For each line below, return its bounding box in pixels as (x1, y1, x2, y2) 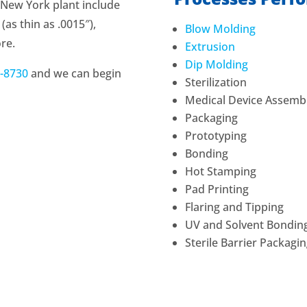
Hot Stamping (184, 164, 259, 180)
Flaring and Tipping (184, 199, 284, 215)
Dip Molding (184, 57, 248, 73)
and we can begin (28, 65, 122, 81)
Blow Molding (184, 21, 256, 37)
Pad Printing (184, 182, 249, 197)
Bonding (184, 146, 228, 162)
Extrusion (184, 39, 235, 55)
